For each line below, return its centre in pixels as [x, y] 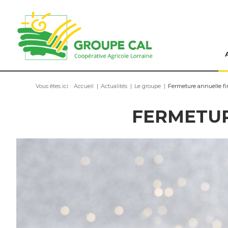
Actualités [114, 86]
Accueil [84, 86]
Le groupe [148, 86]
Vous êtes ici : [53, 86]
